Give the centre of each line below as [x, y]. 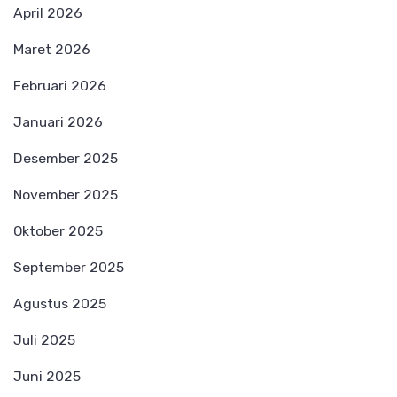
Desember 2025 [66, 159]
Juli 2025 [44, 340]
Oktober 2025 [58, 231]
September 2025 [69, 268]
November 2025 [66, 195]
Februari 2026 [60, 86]
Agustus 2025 [60, 304]
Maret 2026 [52, 50]
